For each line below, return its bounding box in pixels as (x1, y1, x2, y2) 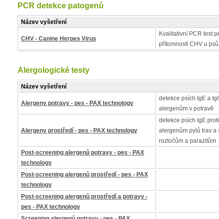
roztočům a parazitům (158, 137, 216, 144)
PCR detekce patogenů (17, 1, 104, 10)
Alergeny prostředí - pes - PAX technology (21, 127, 137, 134)
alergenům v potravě (158, 105, 214, 112)
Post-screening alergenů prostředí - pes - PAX (21, 171, 148, 178)
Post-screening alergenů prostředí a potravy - (21, 193, 148, 200)
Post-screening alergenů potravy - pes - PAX (21, 149, 144, 156)
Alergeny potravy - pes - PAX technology (21, 100, 133, 107)
